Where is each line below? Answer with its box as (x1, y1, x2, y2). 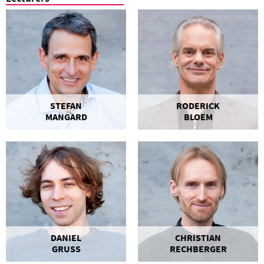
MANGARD (45, 111, 87, 123)
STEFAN (50, 100, 82, 112)
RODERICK (176, 100, 220, 112)
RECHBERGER (169, 243, 227, 255)
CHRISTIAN (175, 232, 221, 244)
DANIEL (51, 232, 81, 244)
